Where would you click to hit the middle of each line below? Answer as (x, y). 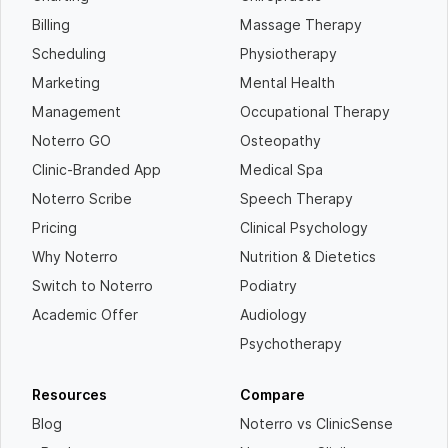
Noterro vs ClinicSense (316, 423)
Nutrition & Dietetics (308, 256)
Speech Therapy (296, 198)
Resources (70, 394)
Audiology (273, 314)
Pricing (55, 227)
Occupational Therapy (315, 111)
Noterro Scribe (82, 198)
